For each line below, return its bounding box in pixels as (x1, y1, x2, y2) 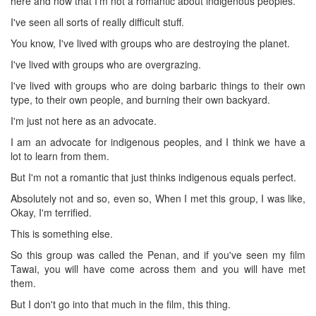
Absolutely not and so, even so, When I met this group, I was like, (11, 190, 305, 205)
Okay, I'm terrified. (11, 205, 92, 219)
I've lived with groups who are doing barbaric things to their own (11, 78, 305, 92)
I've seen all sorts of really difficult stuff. (11, 14, 184, 29)
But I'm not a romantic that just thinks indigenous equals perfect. (11, 169, 296, 184)
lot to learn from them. (11, 148, 109, 163)
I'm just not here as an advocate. (11, 113, 157, 128)
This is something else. (11, 226, 113, 241)
